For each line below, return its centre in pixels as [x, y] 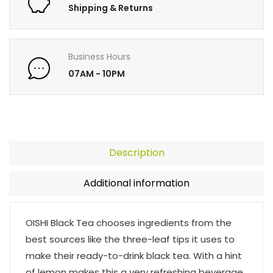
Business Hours [100, 57]
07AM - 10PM [97, 74]
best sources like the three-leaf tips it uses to [130, 239]
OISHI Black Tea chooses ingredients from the [129, 223]
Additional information [136, 183]
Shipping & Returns [111, 8]
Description [136, 153]
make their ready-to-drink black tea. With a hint [134, 256]
